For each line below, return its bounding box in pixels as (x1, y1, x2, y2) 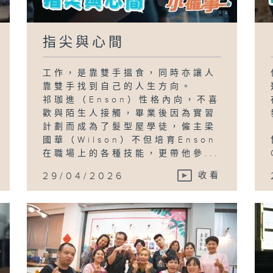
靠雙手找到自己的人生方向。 (43, 81, 194, 91)
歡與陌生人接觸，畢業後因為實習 (43, 108, 217, 118)
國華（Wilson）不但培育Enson (43, 135, 217, 145)
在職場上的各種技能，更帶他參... (43, 148, 220, 158)
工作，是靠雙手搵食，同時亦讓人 (43, 68, 217, 78)
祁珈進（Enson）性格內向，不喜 (43, 94, 221, 105)
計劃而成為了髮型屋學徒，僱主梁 (43, 121, 217, 132)
